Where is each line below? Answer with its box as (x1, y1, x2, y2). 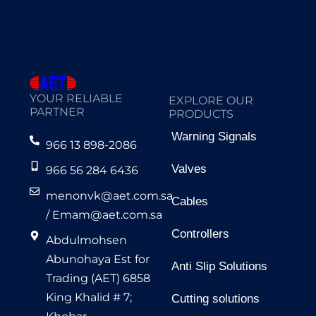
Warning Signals (171, 130, 257, 144)
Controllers (171, 227, 229, 241)
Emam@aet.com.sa (51, 208, 162, 222)
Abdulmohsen (45, 233, 127, 248)
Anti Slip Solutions (171, 260, 267, 274)
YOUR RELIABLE (30, 92, 123, 106)
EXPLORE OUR (168, 94, 253, 108)
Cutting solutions (171, 292, 260, 306)
